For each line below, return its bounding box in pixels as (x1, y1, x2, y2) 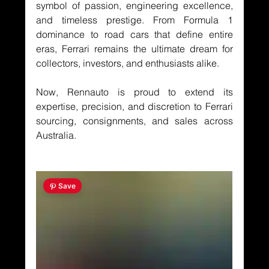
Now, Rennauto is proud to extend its (36, 86, 233, 98)
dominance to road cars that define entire (36, 28, 233, 41)
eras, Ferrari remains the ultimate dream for (36, 43, 233, 55)
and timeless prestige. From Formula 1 (36, 14, 233, 26)
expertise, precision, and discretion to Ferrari (36, 100, 233, 113)
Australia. (36, 129, 77, 142)
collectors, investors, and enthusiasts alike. (36, 57, 220, 70)
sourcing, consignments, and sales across (36, 115, 233, 127)
